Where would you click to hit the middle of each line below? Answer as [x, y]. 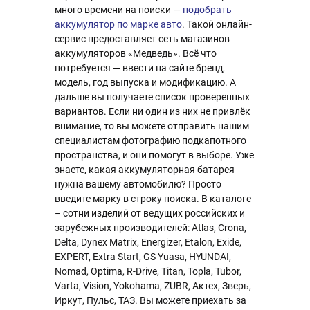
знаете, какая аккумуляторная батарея [145, 170]
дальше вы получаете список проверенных [152, 97]
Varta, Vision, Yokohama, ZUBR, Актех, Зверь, [153, 286]
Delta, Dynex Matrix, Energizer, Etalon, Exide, [148, 242]
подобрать [207, 10]
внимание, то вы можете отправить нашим [152, 126]
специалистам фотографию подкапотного [151, 140]
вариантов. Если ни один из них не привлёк [153, 111]
